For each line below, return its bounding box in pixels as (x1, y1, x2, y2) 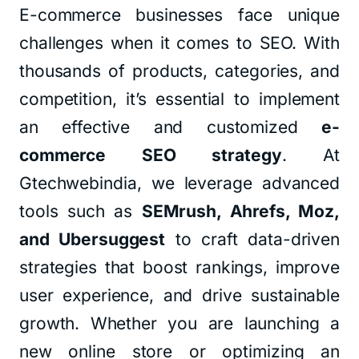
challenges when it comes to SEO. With (19, 33, 340, 53)
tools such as (19, 201, 142, 221)
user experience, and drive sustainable (19, 285, 340, 305)
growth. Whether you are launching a (19, 313, 340, 333)
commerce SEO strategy (19, 145, 282, 165)
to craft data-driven (165, 229, 340, 249)
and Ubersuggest (19, 229, 166, 249)
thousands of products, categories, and (19, 61, 340, 81)
